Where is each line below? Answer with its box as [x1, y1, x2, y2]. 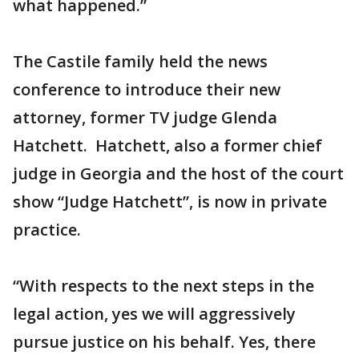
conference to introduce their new [13, 79, 280, 100]
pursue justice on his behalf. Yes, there [13, 331, 316, 353]
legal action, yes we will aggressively [13, 303, 296, 325]
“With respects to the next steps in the [13, 275, 314, 296]
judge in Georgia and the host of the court [13, 163, 344, 184]
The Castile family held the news [13, 50, 268, 72]
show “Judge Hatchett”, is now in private [13, 191, 327, 212]
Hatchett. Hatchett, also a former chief [13, 135, 322, 156]
